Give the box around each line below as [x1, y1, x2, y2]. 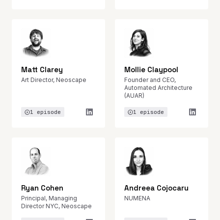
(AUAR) [124, 92, 144, 99]
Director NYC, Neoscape [21, 202, 92, 210]
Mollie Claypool [124, 65, 178, 74]
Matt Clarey [21, 65, 63, 74]
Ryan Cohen [21, 183, 63, 192]
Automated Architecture [124, 84, 192, 91]
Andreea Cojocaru [124, 183, 189, 192]
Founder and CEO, [124, 76, 176, 83]
